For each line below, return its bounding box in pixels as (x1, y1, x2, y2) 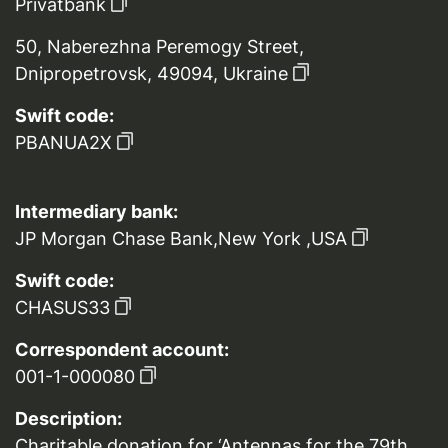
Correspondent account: (15, 339, 229, 361)
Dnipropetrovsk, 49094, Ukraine (15, 63, 288, 85)
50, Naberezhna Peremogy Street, (15, 36, 304, 58)
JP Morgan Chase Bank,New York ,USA (15, 228, 347, 250)
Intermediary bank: (15, 201, 178, 223)
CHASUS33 (15, 297, 110, 319)
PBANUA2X (15, 132, 112, 154)
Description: (15, 408, 122, 430)
